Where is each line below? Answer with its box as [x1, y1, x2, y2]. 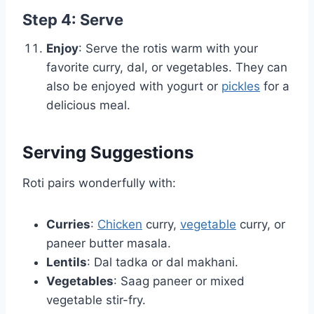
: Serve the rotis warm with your [78, 41, 258, 56]
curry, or [236, 217, 285, 232]
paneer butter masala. [46, 236, 171, 251]
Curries [46, 217, 90, 232]
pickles [221, 79, 260, 94]
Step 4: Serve [22, 11, 123, 29]
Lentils [46, 255, 87, 270]
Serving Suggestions [22, 142, 193, 163]
